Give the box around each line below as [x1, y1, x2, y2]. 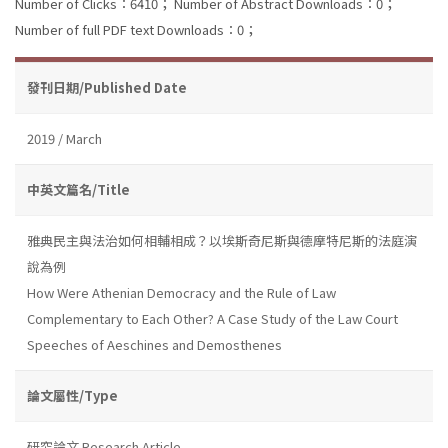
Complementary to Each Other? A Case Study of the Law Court [27, 308, 398, 328]
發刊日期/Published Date [27, 77, 187, 97]
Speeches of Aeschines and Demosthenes [27, 334, 282, 354]
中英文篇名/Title [27, 179, 130, 199]
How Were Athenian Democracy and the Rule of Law [27, 282, 336, 302]
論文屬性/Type [27, 385, 118, 405]
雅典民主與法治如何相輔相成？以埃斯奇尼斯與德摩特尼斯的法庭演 [27, 230, 417, 250]
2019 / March [27, 128, 102, 148]
